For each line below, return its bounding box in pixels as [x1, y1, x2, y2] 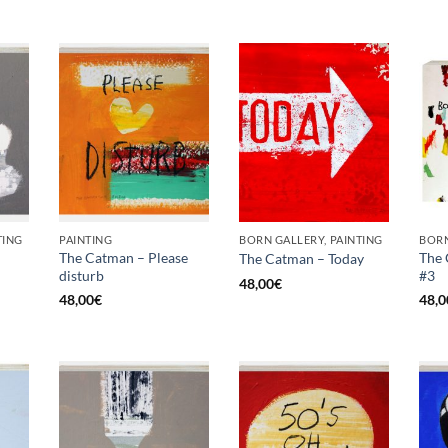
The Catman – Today [239, 250, 364, 268]
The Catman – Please [59, 248, 188, 266]
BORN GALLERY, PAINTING [239, 232, 383, 246]
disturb [59, 266, 104, 284]
